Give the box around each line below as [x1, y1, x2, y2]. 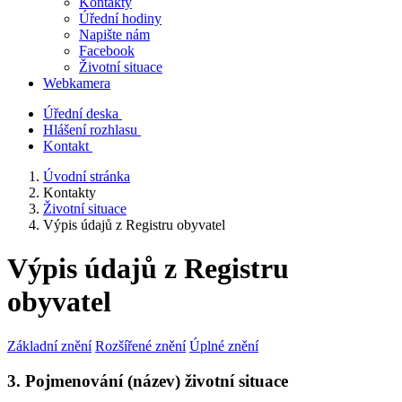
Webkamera [43, 75, 110, 91]
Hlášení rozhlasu [43, 122, 137, 137]
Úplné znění [189, 337, 258, 354]
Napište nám [79, 27, 150, 42]
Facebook [79, 43, 135, 58]
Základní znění [7, 337, 92, 354]
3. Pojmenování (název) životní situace [7, 371, 288, 390]
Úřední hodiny [79, 11, 162, 26]
